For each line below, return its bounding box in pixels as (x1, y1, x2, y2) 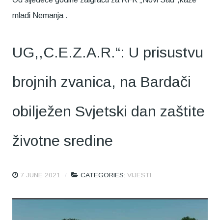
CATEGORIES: (81, 171, 127, 179)
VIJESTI (127, 171, 151, 179)
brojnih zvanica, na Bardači (12, 73, 191, 90)
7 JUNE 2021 (20, 171, 60, 179)
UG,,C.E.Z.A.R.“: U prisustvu (12, 44, 203, 61)
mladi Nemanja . (12, 11, 68, 20)
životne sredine (12, 132, 113, 149)
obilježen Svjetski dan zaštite (12, 103, 205, 120)
